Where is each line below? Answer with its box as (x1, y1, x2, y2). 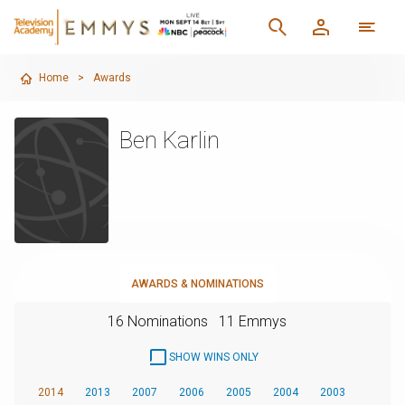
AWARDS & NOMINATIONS (130, 277, 264, 290)
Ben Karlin (118, 127, 220, 154)
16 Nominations (108, 312, 208, 330)
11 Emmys (219, 312, 287, 330)
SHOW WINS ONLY (168, 350, 259, 363)
